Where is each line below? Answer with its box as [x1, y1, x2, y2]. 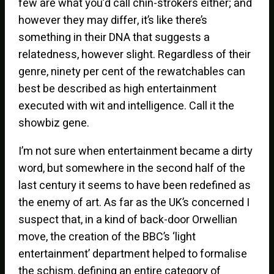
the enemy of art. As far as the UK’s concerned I [18, 194, 250, 211]
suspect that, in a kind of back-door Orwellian [18, 211, 238, 228]
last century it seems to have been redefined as [18, 177, 251, 194]
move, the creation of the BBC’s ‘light [18, 228, 196, 245]
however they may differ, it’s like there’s [18, 12, 208, 29]
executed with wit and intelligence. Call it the [18, 97, 235, 114]
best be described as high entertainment [18, 80, 217, 97]
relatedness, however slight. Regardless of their [18, 46, 251, 63]
